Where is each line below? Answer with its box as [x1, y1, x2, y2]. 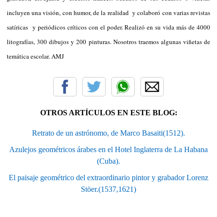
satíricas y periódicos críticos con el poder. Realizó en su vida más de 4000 [7, 22, 210, 31]
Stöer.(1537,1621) [81, 185, 136, 193]
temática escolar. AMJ [7, 51, 64, 61]
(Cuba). [97, 156, 120, 165]
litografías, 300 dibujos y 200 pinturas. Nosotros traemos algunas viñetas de [7, 37, 210, 46]
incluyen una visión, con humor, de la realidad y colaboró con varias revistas [7, 8, 210, 17]
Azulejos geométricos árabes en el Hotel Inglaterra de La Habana [9, 145, 208, 154]
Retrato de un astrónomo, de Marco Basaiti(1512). [32, 128, 185, 137]
